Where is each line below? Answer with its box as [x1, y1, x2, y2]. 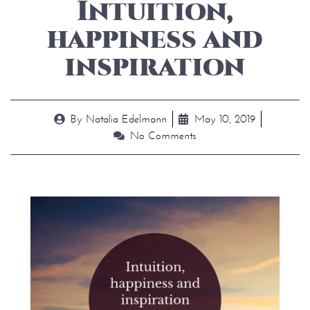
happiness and [47, 21, 263, 57]
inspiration [65, 48, 245, 85]
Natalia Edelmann [82, 112, 167, 126]
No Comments [130, 129, 197, 143]
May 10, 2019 [194, 112, 255, 126]
